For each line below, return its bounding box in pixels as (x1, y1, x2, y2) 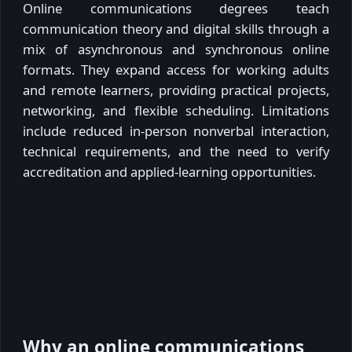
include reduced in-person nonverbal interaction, (23, 121, 329, 140)
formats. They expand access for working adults (23, 60, 329, 79)
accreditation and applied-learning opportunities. (23, 162, 316, 181)
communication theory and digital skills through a (23, 19, 329, 38)
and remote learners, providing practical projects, (23, 80, 329, 99)
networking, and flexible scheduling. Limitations (23, 101, 329, 119)
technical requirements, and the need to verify (23, 141, 329, 160)
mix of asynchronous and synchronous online (23, 39, 329, 58)
